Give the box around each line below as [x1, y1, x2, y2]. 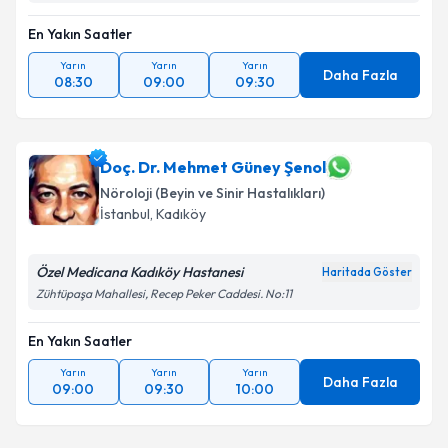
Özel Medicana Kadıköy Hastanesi [36, 263, 243, 281]
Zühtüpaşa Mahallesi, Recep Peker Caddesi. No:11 [36, 286, 292, 301]
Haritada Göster [322, 265, 412, 279]
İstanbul [100, 205, 150, 223]
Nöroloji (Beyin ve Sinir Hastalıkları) [100, 184, 325, 202]
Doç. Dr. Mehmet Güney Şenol [100, 157, 326, 177]
